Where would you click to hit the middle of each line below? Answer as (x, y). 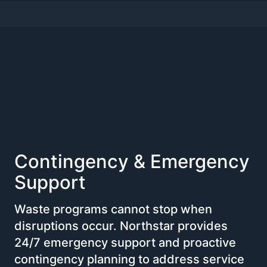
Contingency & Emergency (132, 161)
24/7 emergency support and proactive (125, 242)
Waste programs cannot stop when (113, 209)
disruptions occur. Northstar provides (121, 226)
